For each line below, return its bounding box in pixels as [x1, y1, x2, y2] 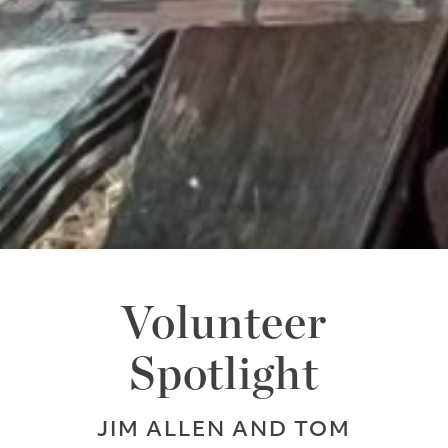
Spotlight [129, 352, 319, 399]
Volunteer [121, 301, 327, 348]
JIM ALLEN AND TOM [97, 421, 351, 442]
